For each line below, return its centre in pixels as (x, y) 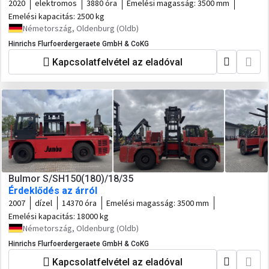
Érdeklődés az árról (53, 191)
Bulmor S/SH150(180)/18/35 (71, 179)
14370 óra (79, 203)
